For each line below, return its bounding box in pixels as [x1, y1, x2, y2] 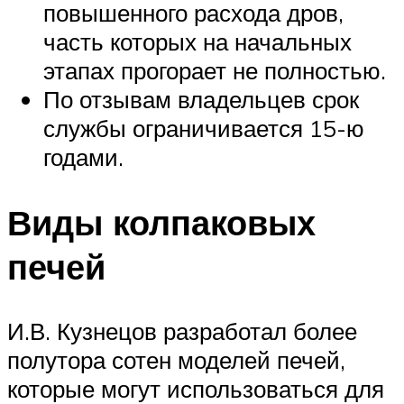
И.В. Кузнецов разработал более [7, 317, 357, 346]
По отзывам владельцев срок [43, 84, 359, 114]
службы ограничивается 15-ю [43, 113, 364, 142]
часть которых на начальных [43, 26, 352, 56]
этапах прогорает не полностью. [43, 55, 386, 85]
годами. [43, 142, 124, 171]
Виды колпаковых [7, 199, 316, 244]
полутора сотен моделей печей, [7, 345, 345, 375]
